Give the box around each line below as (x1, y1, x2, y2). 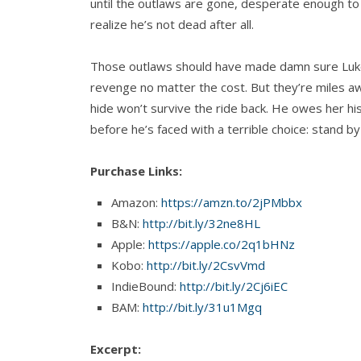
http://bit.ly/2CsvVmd (147, 256, 265, 273)
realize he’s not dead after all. (90, 15, 254, 32)
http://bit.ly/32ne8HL (143, 214, 260, 231)
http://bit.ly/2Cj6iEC (180, 277, 288, 294)
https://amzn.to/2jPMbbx (161, 193, 302, 210)
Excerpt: (90, 340, 141, 357)
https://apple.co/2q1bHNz (148, 235, 295, 252)
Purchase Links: (90, 162, 182, 179)
